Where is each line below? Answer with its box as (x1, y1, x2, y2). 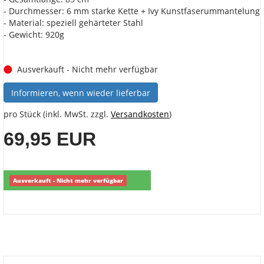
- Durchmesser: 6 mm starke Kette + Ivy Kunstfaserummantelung (4, 5, 260, 17)
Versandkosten (111, 108, 169, 120)
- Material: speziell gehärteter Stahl (4, 17, 143, 29)
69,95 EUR (4, 128, 96, 150)
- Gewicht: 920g (4, 29, 64, 41)
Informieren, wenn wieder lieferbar (11, 87, 150, 99)
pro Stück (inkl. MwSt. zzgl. (4, 108, 111, 120)
